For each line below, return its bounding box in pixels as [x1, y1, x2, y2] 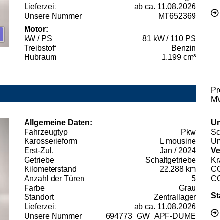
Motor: [24, 25, 48, 34]
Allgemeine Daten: [24, 118, 92, 127]
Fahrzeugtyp [24, 128, 68, 137]
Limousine [160, 137, 196, 146]
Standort [24, 193, 54, 202]
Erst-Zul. [24, 146, 54, 155]
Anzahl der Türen [24, 174, 84, 183]
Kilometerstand [24, 165, 77, 174]
